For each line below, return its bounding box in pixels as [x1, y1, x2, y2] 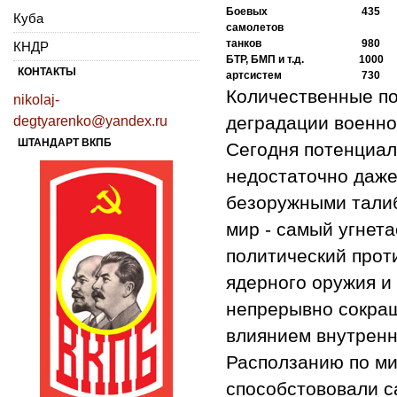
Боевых [226, 4, 268, 18]
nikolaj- [13, 91, 59, 107]
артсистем [226, 68, 282, 82]
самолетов [226, 20, 284, 34]
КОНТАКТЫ [18, 65, 76, 78]
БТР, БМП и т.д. [226, 52, 304, 66]
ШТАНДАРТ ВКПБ [18, 136, 112, 149]
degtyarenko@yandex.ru [13, 113, 167, 128]
